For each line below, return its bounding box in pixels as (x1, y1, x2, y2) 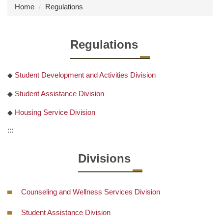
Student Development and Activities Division (15, 70, 156, 79)
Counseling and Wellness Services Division (21, 188, 160, 196)
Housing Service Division (15, 108, 95, 116)
